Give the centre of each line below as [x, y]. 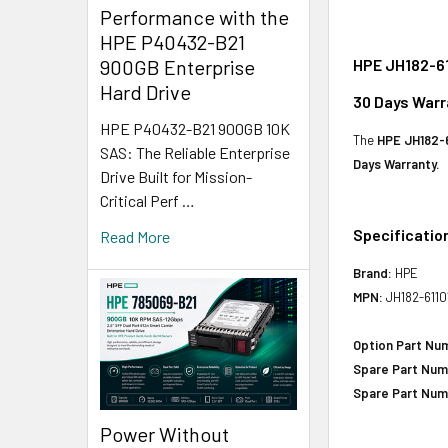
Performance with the [194, 17]
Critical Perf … [147, 201]
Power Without [164, 433]
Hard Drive [145, 92]
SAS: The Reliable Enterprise [195, 153]
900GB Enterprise [177, 67]
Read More [135, 237]
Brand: [373, 273]
